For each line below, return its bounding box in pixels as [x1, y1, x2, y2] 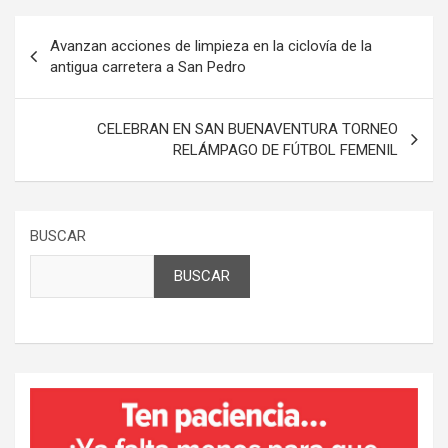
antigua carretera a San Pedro [50, 58, 246, 77]
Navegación [14, 16, 147, 46]
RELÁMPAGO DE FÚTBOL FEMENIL [173, 141, 398, 160]
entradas [14, 80, 116, 110]
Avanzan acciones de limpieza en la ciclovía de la [50, 37, 372, 56]
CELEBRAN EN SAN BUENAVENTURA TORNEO [97, 120, 398, 139]
